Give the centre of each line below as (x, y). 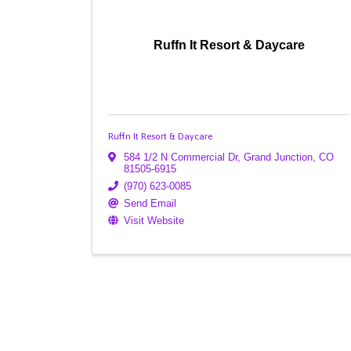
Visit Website (154, 221)
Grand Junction (278, 157)
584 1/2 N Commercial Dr (181, 157)
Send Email (150, 204)
